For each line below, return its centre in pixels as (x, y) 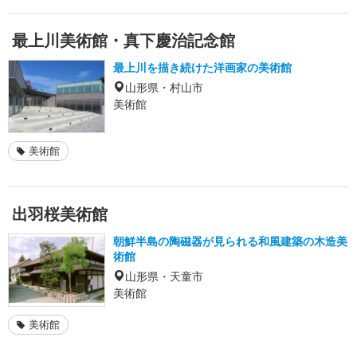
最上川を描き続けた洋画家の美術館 (202, 67)
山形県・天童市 (164, 275)
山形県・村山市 (164, 86)
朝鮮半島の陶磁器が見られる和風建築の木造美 (230, 241)
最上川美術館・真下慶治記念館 (124, 40)
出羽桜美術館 (60, 214)
